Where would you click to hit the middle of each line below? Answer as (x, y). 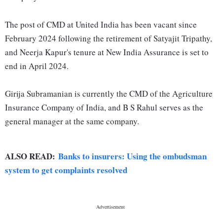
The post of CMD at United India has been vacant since (101, 25)
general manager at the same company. (72, 121)
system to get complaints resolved (66, 170)
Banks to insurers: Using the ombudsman (132, 156)
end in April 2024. (37, 66)
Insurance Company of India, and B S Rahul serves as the (104, 108)
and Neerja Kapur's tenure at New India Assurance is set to (107, 52)
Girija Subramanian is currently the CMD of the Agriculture (109, 94)
